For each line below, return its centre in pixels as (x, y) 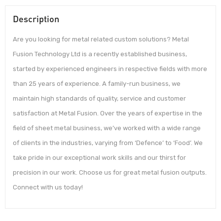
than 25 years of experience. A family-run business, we (97, 84)
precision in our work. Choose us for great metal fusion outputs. (110, 173)
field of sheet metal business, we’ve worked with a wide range (107, 128)
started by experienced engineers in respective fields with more (110, 69)
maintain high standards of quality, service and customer (99, 99)
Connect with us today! (48, 187)
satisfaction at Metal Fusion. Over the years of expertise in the (108, 113)
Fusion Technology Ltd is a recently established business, (100, 54)
